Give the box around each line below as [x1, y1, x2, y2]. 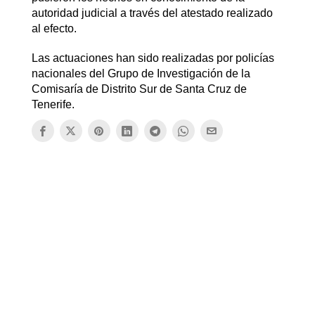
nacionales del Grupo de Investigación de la [31, 67, 250, 80]
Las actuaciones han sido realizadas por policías [31, 52, 274, 65]
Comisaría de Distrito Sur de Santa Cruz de [31, 83, 247, 96]
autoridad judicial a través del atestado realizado [31, 7, 273, 20]
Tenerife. [31, 98, 75, 111]
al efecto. [31, 22, 77, 35]
